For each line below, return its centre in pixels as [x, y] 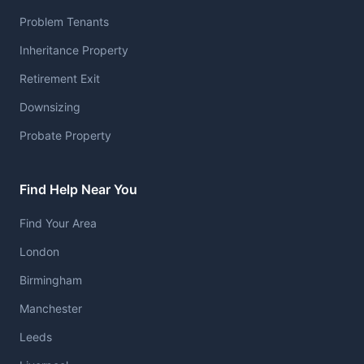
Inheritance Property [74, 50]
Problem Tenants [64, 22]
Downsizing [50, 107]
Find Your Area [58, 223]
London [39, 251]
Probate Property [65, 135]
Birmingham [51, 280]
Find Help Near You [78, 189]
